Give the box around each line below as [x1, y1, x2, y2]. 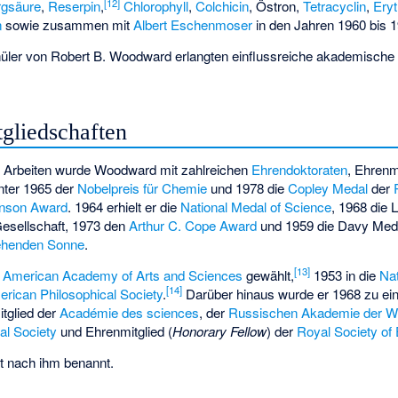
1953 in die [310, 266, 380, 285]
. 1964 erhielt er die [68, 197, 181, 217]
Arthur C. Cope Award [129, 216, 258, 235]
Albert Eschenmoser [133, 15, 253, 35]
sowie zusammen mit [2, 15, 134, 35]
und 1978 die [207, 179, 289, 198]
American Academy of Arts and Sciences [3, 266, 243, 285]
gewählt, [243, 266, 295, 285]
